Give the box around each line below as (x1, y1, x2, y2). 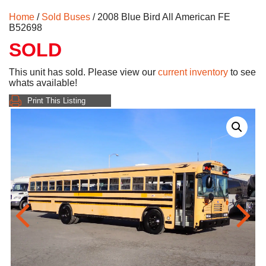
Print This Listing (27, 96, 85, 106)
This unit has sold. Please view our (9, 67, 158, 78)
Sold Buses (42, 12, 90, 23)
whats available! (9, 78, 77, 88)
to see (228, 67, 256, 78)
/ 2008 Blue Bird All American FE (90, 12, 230, 23)
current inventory (158, 67, 228, 78)
